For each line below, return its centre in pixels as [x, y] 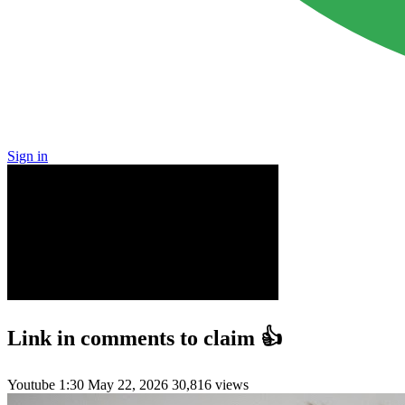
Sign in [28, 156]
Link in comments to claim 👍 [145, 338]
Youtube [33, 384]
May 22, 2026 [128, 384]
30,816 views [210, 384]
